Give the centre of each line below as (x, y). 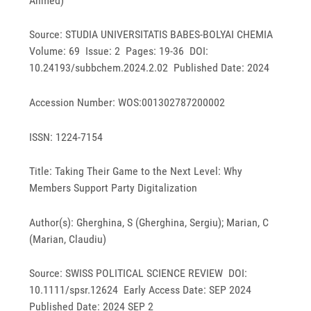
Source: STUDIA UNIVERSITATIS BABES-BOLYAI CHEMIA (153, 35)
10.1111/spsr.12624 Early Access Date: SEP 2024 (142, 290)
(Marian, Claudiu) (68, 239)
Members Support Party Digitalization (114, 188)
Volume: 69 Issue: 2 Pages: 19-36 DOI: (119, 51)
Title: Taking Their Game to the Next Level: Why (136, 171)
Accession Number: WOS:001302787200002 (127, 103)
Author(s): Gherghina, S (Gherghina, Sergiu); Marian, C (149, 222)
